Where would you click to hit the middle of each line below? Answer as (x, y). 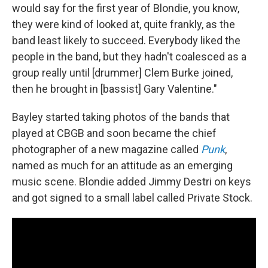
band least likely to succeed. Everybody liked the (126, 40)
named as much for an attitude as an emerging (122, 165)
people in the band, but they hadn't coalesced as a (129, 57)
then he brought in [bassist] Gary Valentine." (115, 89)
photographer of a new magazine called (106, 149)
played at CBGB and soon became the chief (114, 133)
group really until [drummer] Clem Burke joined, (122, 73)
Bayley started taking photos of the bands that (121, 117)
